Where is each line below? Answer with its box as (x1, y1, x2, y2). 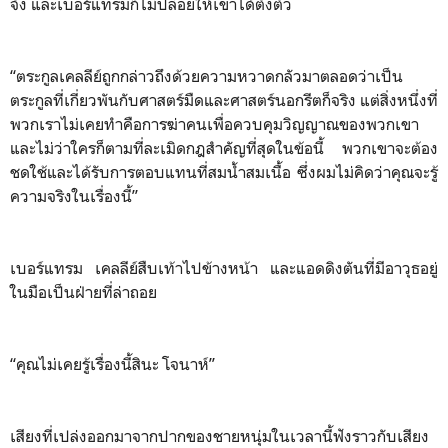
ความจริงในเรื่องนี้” (10, 185, 142, 206)
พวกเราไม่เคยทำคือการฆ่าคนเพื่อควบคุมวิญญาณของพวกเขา (10, 113, 419, 134)
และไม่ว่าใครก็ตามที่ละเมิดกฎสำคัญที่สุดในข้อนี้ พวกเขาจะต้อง (10, 137, 438, 158)
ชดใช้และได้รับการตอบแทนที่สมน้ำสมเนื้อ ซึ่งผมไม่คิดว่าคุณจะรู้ (10, 161, 438, 182)
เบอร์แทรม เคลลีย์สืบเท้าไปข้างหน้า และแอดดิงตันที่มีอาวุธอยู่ (10, 257, 438, 278)
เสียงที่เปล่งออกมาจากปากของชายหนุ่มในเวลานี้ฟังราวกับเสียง (10, 425, 429, 446)
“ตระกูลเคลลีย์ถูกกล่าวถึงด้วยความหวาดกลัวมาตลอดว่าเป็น (10, 65, 403, 86)
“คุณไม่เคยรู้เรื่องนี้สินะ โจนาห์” (10, 353, 219, 374)
